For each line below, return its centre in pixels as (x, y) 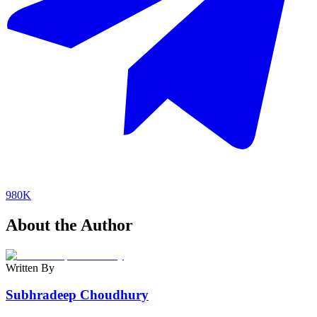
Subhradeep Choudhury (77, 295)
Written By (30, 267)
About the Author (69, 225)
